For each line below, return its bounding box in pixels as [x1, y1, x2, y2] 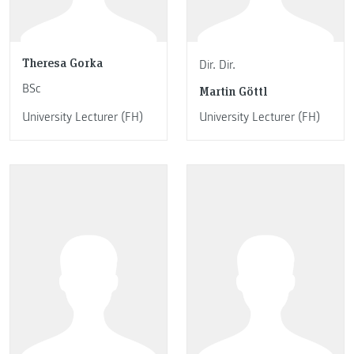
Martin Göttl [199, 81, 267, 99]
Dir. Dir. [199, 57, 235, 73]
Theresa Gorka [22, 54, 103, 71]
